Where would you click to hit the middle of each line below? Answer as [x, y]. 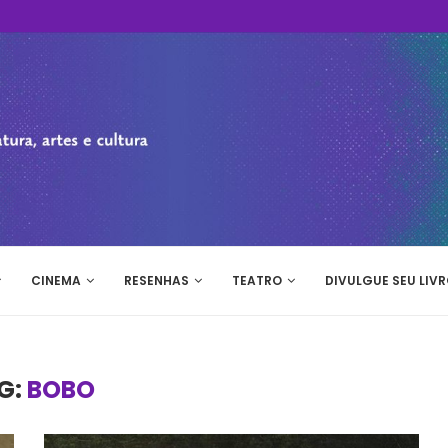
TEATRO [257, 280]
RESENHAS [156, 280]
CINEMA [56, 280]
